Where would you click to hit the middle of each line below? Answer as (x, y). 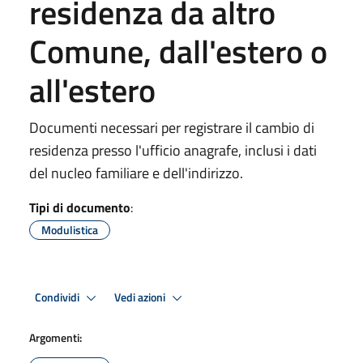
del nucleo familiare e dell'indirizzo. (136, 173)
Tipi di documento (80, 207)
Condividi (58, 297)
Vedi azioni (141, 297)
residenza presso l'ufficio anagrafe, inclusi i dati (173, 150)
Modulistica (70, 230)
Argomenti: (56, 337)
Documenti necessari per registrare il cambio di (172, 128)
